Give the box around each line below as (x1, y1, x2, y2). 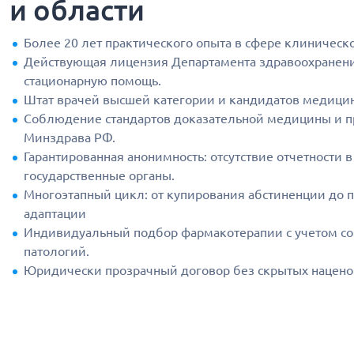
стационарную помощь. (24, 73, 161, 88)
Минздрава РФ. (24, 130, 115, 145)
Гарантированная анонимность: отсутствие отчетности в (24, 149, 352, 164)
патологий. (24, 244, 89, 258)
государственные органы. (24, 168, 175, 183)
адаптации (24, 206, 86, 220)
